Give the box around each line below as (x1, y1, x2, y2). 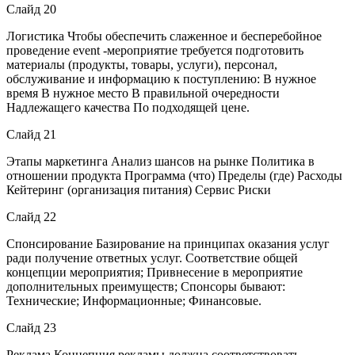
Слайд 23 (6, 320, 56, 334)
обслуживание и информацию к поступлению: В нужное (6, 71, 316, 86)
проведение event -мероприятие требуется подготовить (6, 43, 303, 57)
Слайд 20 (6, 2, 56, 16)
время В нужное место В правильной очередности (6, 86, 280, 100)
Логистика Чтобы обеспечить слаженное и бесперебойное (6, 29, 322, 43)
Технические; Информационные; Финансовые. (6, 293, 261, 307)
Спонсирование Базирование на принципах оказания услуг (6, 236, 330, 250)
